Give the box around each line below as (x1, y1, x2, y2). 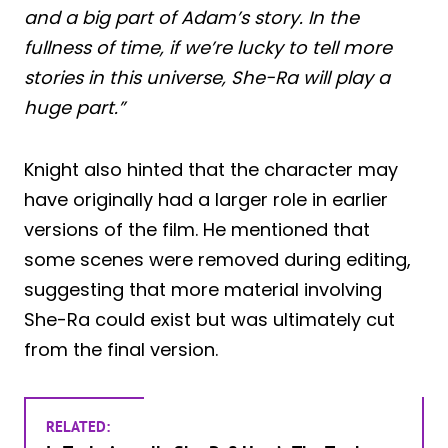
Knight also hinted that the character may (24, 156, 398, 182)
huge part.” (24, 94, 125, 120)
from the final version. (24, 336, 218, 362)
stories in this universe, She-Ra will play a (24, 64, 390, 90)
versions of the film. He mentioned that (24, 216, 370, 242)
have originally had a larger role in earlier (24, 186, 388, 212)
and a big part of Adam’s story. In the (24, 4, 359, 30)
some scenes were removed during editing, (24, 246, 411, 272)
